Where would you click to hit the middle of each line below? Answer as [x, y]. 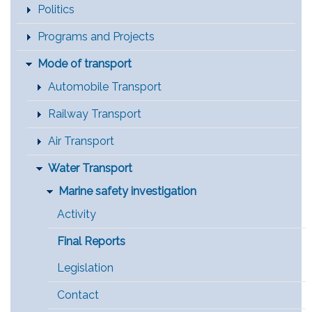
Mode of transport [85, 64]
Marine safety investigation [127, 192]
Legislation [85, 268]
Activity [77, 214]
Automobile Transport [105, 87]
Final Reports [91, 242]
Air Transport [81, 141]
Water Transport [90, 169]
